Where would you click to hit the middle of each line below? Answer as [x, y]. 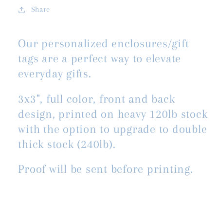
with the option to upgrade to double [113, 129]
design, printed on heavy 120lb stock [113, 114]
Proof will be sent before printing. [106, 169]
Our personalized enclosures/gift [104, 43]
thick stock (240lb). [67, 144]
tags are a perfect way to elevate [100, 58]
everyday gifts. [56, 73]
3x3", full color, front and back [97, 99]
